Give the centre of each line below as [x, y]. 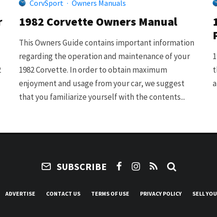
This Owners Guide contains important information [107, 42]
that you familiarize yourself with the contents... [102, 97]
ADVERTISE [20, 193]
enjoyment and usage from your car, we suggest [102, 83]
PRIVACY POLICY [161, 193]
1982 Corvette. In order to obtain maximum [93, 70]
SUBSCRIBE [81, 166]
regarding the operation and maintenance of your [104, 56]
